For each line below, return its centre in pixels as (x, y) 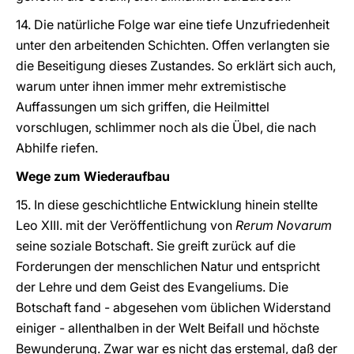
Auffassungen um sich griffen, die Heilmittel (143, 107)
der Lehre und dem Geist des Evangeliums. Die (152, 287)
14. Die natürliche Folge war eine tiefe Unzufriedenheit (173, 24)
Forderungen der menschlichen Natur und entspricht (168, 266)
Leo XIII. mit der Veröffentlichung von (126, 225)
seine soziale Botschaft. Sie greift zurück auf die (156, 246)
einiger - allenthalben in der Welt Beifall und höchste (168, 328)
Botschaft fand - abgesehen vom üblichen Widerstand (173, 307)
